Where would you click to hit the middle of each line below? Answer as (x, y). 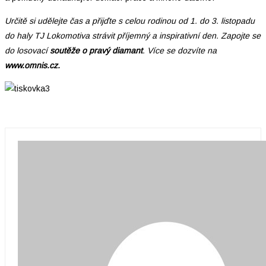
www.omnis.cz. (32, 66)
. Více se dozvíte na (180, 51)
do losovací (27, 51)
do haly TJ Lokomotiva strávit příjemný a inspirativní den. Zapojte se (133, 36)
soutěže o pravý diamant (96, 51)
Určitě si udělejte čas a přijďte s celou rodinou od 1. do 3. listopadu (130, 21)
